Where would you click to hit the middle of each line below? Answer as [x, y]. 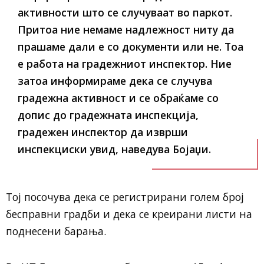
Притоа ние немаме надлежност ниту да [126, 29]
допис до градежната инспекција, [108, 115]
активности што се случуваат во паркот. [125, 12]
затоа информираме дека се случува [115, 81]
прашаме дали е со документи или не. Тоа [131, 47]
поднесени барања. [56, 231]
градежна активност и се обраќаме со [118, 98]
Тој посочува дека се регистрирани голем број [125, 197]
